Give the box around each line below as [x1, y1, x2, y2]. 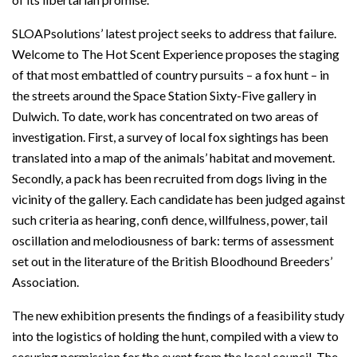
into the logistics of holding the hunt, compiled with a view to [12, 328, 339, 343]
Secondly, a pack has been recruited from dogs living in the [12, 170, 327, 186]
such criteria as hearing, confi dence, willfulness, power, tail [12, 211, 328, 227]
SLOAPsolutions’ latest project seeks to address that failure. [12, 25, 336, 41]
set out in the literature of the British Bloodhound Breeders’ [12, 253, 332, 269]
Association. [12, 273, 79, 289]
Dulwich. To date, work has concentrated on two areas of [12, 108, 319, 124]
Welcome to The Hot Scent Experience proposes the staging [12, 45, 339, 61]
